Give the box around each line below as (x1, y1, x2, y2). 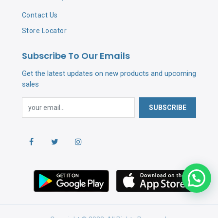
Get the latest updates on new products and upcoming (21, 69, 196, 78)
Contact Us (21, 11, 58, 19)
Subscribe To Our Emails (21, 50, 130, 62)
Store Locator (21, 27, 67, 35)
